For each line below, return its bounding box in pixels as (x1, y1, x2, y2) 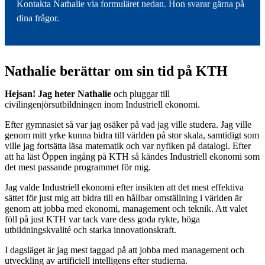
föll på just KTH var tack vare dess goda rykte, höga (5, 214, 200, 224)
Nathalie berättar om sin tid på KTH (5, 63, 228, 79)
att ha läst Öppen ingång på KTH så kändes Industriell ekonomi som (5, 151, 260, 161)
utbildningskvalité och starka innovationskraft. (5, 224, 176, 235)
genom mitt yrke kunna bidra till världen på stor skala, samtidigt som (5, 130, 259, 140)
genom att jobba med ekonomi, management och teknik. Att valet (5, 203, 247, 214)
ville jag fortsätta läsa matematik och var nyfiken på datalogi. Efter (5, 140, 251, 151)
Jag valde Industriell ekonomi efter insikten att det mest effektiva (5, 182, 244, 192)
